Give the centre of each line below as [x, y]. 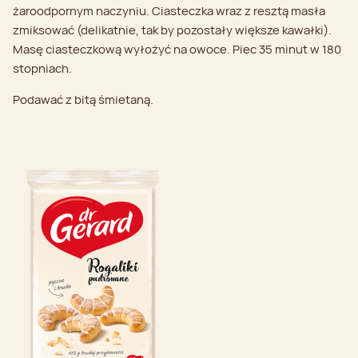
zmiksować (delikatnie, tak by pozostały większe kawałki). [172, 30]
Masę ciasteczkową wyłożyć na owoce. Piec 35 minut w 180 [177, 50]
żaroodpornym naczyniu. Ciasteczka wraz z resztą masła [169, 11]
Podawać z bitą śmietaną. [83, 100]
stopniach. [42, 69]
